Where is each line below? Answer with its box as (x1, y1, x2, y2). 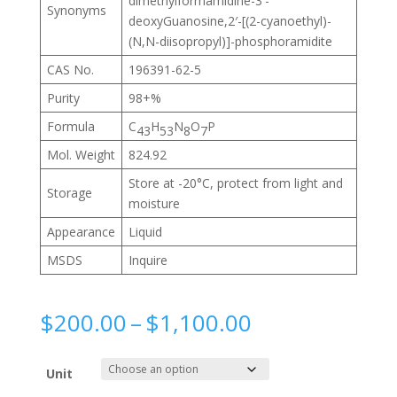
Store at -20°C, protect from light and (128, 175, 343, 192)
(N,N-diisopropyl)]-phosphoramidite (128, 33, 332, 51)
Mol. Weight (46, 146, 115, 164)
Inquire (128, 252, 167, 269)
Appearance (46, 223, 115, 241)
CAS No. (46, 61, 94, 79)
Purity (46, 90, 80, 107)
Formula (46, 118, 95, 136)
